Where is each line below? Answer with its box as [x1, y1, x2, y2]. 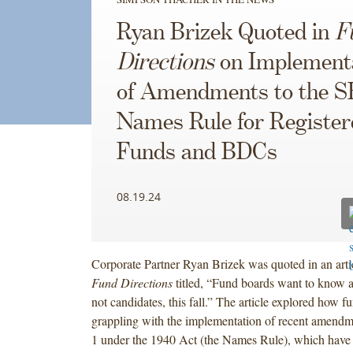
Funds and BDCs [116, 139, 277, 165]
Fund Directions [91, 273, 173, 291]
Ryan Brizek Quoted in [116, 20, 335, 46]
